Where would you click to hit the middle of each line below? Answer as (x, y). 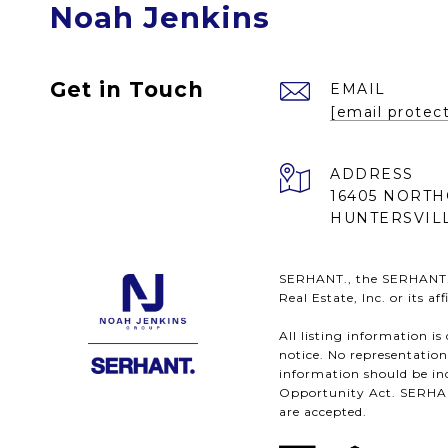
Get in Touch (127, 89)
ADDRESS (372, 174)
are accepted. (323, 411)
